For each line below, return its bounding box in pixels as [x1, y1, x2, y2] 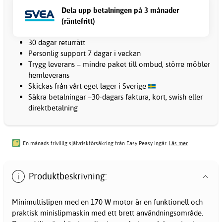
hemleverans [28, 70, 69, 80]
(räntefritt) [61, 16, 95, 26]
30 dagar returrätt [28, 38, 85, 48]
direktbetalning [28, 103, 78, 113]
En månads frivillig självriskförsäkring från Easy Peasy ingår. [23, 139, 169, 147]
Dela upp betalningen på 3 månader [61, 5, 179, 15]
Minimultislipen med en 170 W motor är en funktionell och [12, 197, 203, 207]
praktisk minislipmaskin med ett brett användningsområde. [12, 208, 203, 218]
